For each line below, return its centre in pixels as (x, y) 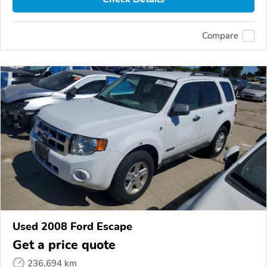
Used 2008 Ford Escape (72, 226)
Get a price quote (64, 245)
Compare (220, 36)
